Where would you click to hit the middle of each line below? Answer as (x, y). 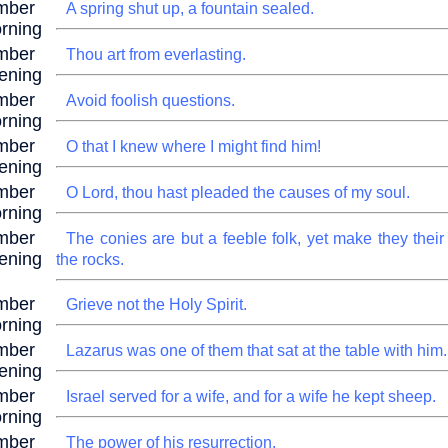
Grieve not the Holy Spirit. (156, 304)
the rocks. (90, 259)
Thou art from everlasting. (156, 54)
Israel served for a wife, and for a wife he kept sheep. (251, 396)
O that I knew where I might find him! (193, 146)
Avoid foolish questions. (150, 100)
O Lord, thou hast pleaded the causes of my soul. (238, 192)
